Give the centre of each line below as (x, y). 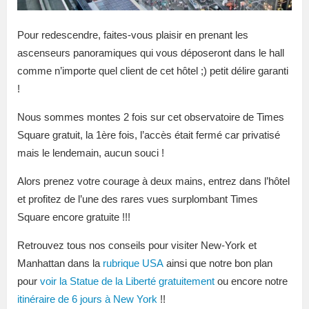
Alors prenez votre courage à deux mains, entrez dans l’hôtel (153, 181)
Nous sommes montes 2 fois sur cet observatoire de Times (151, 117)
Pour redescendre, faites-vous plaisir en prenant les (133, 34)
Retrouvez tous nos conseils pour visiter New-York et (137, 245)
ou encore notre (251, 281)
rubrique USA (133, 263)
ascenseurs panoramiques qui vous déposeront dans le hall (151, 52)
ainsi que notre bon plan (218, 263)
